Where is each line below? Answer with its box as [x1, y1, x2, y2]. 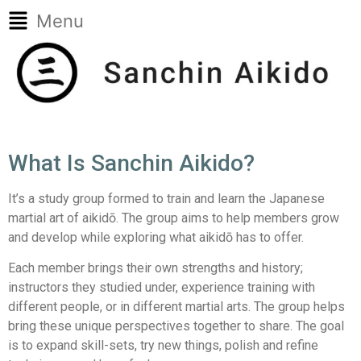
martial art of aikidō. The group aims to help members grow [8, 210, 339, 226]
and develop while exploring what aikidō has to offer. [8, 229, 304, 245]
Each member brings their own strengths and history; [8, 260, 303, 276]
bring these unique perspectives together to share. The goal [8, 318, 344, 334]
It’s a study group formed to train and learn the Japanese [8, 190, 325, 206]
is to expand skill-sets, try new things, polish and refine [8, 338, 318, 354]
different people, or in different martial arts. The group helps [8, 299, 345, 315]
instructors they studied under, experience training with [8, 280, 315, 296]
